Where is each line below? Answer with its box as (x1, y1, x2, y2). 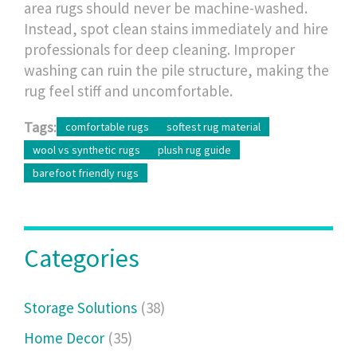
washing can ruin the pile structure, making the (24, 60, 329, 80)
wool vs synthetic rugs (33, 142, 140, 157)
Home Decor (24, 328, 108, 347)
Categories (24, 241, 139, 274)
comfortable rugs (65, 119, 149, 134)
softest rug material (167, 119, 261, 134)
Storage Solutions (24, 297, 140, 317)
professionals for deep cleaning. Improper (24, 39, 295, 59)
